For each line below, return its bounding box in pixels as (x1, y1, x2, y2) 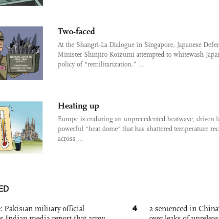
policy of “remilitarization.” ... (58, 60, 144, 68)
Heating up (58, 100, 99, 111)
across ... (58, 134, 83, 143)
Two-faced (58, 25, 95, 37)
